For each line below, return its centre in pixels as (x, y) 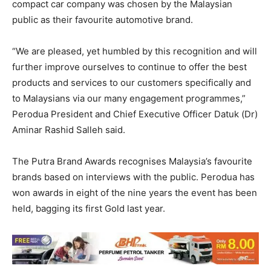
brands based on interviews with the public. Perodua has (133, 177)
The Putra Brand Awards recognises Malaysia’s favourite (132, 161)
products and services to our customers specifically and (132, 82)
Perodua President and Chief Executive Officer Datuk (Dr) (135, 114)
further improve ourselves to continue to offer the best (129, 67)
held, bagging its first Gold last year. (89, 208)
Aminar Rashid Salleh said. (69, 129)
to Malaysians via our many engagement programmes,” (129, 98)
